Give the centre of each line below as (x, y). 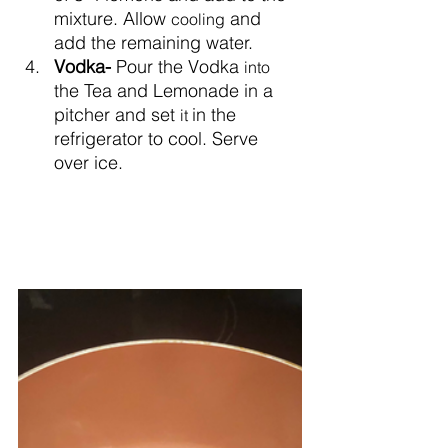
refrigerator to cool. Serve (158, 138)
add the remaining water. (153, 42)
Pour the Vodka (180, 66)
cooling (198, 18)
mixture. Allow (112, 18)
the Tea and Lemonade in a (166, 90)
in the (216, 114)
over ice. (88, 162)
